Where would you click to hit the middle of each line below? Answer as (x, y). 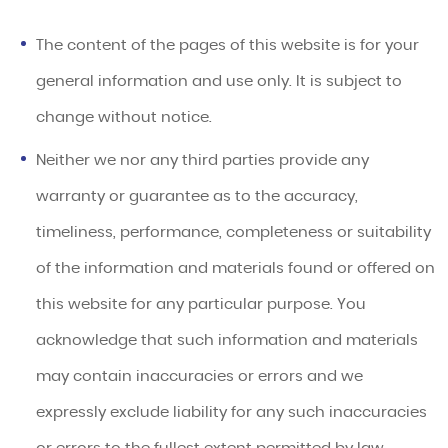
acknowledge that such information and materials (227, 341)
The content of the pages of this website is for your (228, 46)
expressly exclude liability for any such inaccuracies (232, 413)
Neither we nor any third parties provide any (203, 161)
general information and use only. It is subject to (219, 82)
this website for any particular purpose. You (201, 305)
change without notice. (124, 118)
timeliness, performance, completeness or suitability (234, 233)
